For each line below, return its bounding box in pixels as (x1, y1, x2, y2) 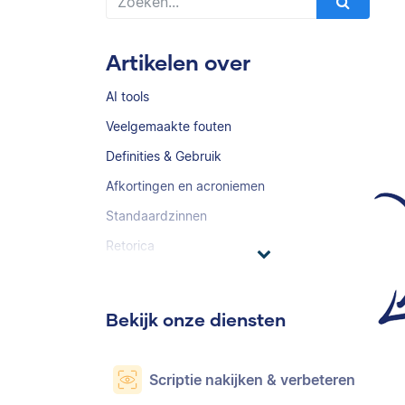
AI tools (106, 89, 149, 104)
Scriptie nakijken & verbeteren (149, 371, 355, 389)
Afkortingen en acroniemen (106, 178, 265, 193)
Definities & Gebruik (106, 148, 221, 164)
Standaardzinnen (106, 208, 207, 223)
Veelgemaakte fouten (106, 118, 231, 134)
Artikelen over (106, 49, 250, 75)
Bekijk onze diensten (106, 308, 286, 330)
